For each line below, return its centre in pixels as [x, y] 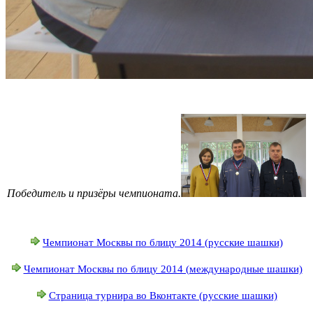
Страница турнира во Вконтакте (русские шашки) [163, 295]
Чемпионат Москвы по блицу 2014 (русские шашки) [163, 242]
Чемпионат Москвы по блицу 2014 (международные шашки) [163, 269]
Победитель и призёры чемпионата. [94, 193]
